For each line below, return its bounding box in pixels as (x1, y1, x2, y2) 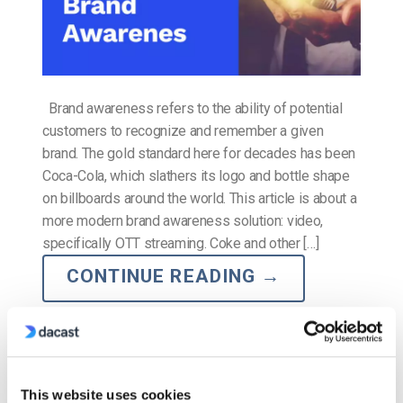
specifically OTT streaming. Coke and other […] (42, 235, 319, 253)
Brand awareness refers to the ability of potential (42, 100, 343, 118)
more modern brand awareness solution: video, (42, 212, 323, 230)
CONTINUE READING (67, 265, 261, 288)
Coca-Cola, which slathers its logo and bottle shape (42, 167, 350, 185)
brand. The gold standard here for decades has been (42, 145, 355, 163)
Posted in (42, 332, 94, 346)
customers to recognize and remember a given (42, 122, 324, 140)
